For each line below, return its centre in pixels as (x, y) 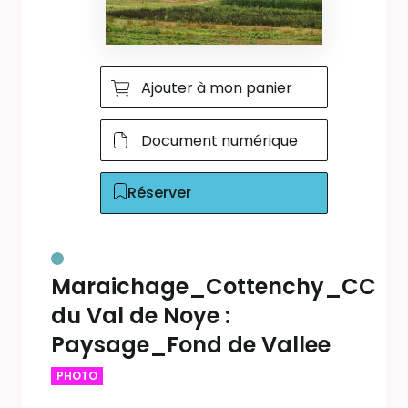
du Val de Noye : (141, 316)
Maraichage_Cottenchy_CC (214, 286)
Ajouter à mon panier (216, 87)
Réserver (159, 193)
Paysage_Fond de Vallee (191, 345)
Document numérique (219, 140)
